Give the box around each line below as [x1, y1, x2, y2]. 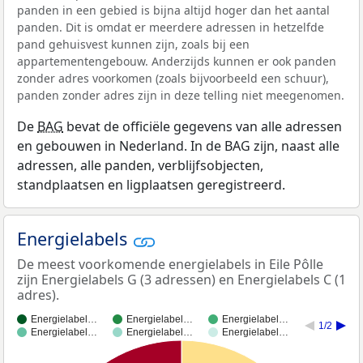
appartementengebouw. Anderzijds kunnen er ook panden [17, 53, 336, 70]
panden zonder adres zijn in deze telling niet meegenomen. [17, 88, 344, 104]
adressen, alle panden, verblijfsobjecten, [17, 156, 263, 175]
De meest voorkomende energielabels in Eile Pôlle [17, 254, 323, 273]
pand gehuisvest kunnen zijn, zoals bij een [17, 36, 250, 53]
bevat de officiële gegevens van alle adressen [63, 117, 342, 136]
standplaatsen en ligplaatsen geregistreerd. [17, 176, 285, 194]
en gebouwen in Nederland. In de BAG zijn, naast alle [17, 137, 340, 156]
